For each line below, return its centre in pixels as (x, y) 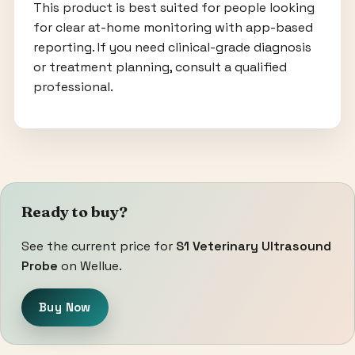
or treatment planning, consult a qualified (160, 67)
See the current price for (99, 246)
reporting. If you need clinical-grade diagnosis (172, 48)
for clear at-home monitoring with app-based (173, 28)
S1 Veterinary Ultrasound (254, 246)
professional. (73, 87)
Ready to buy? (74, 212)
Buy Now (65, 307)
